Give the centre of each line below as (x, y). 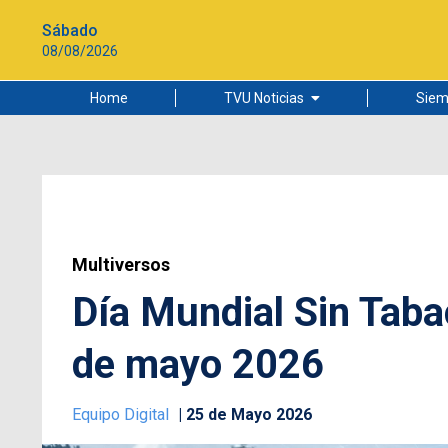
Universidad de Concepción (275, 243)
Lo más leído (229, 144)
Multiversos (121, 264)
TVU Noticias (263, 98)
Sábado (70, 30)
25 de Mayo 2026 (249, 414)
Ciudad (212, 177)
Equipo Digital (122, 414)
